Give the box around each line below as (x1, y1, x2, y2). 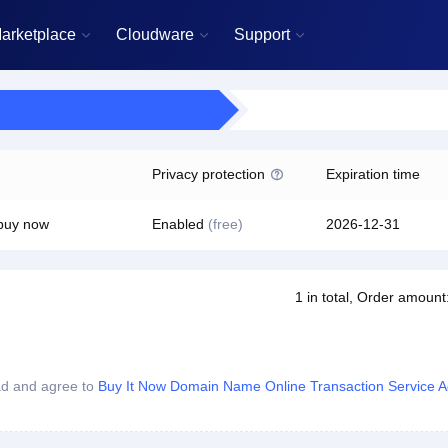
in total (303, 289, 349, 305)
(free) (208, 216, 243, 232)
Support (234, 26, 290, 43)
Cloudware (116, 26, 194, 43)
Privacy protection (152, 166, 265, 182)
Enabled (152, 216, 208, 232)
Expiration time (326, 166, 420, 182)
